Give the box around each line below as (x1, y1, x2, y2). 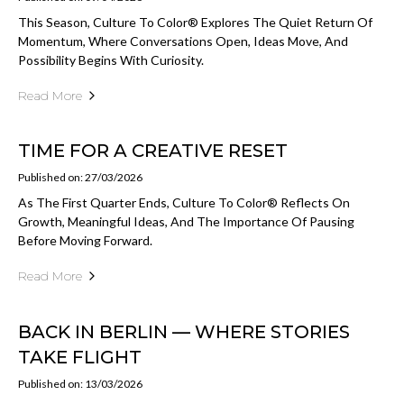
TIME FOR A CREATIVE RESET (18, 140, 288, 162)
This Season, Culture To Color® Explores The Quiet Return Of (18, 14, 372, 30)
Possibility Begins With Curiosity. (18, 51, 204, 68)
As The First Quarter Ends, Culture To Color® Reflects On (18, 195, 350, 211)
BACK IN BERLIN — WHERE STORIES (18, 320, 350, 343)
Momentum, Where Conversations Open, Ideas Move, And (18, 32, 348, 49)
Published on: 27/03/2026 (18, 170, 142, 185)
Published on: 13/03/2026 (18, 376, 142, 390)
